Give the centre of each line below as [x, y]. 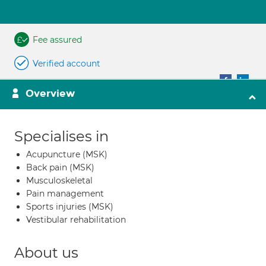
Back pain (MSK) [60, 167]
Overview [50, 94]
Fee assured [57, 40]
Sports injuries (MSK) [70, 207]
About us [46, 253]
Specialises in [61, 136]
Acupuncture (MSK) [67, 154]
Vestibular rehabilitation [76, 220]
